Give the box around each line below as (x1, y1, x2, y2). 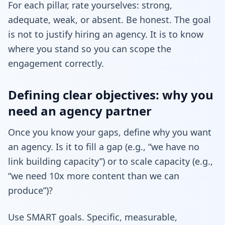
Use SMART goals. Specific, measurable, (8, 210, 177, 223)
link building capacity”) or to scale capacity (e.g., (8, 155, 213, 167)
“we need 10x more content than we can (8, 169, 179, 182)
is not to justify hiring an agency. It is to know (8, 28, 203, 40)
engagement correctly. (8, 57, 104, 69)
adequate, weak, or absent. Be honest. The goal (8, 13, 211, 26)
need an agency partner (8, 102, 152, 119)
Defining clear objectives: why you (8, 86, 213, 103)
